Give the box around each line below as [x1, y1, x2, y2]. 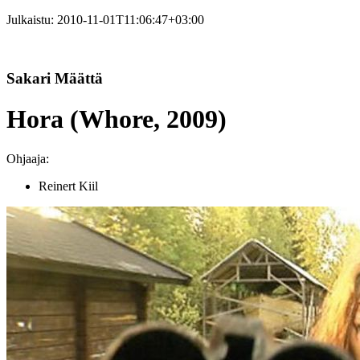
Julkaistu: [6, 13, 57, 27]
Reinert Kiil [39, 178, 98, 193]
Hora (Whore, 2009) [6, 104, 227, 134]
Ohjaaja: [6, 151, 49, 166]
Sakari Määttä [6, 69, 103, 87]
